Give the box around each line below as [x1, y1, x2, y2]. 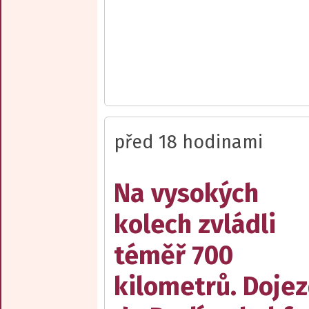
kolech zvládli [114, 209, 276, 241]
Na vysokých [114, 178, 259, 210]
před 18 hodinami [114, 131, 263, 154]
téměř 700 [114, 240, 233, 272]
